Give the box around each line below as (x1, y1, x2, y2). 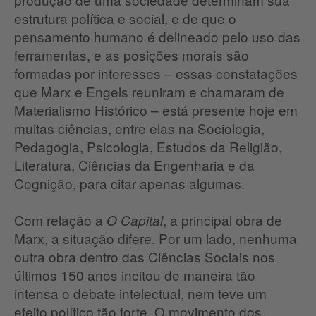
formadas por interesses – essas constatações (14, 63, 298, 83)
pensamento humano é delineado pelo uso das (14, 27, 300, 47)
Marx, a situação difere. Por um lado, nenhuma (14, 229, 297, 248)
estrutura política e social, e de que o (14, 8, 236, 28)
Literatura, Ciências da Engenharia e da (14, 155, 255, 175)
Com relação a (14, 210, 107, 230)
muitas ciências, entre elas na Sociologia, (14, 119, 265, 138)
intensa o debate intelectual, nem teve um (14, 284, 267, 303)
